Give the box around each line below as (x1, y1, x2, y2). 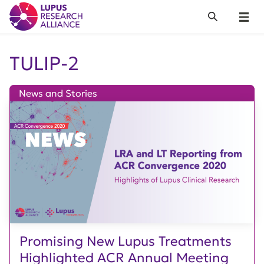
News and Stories (19, 87, 97, 99)
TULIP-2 (9, 52, 79, 75)
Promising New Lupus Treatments (19, 233, 232, 249)
